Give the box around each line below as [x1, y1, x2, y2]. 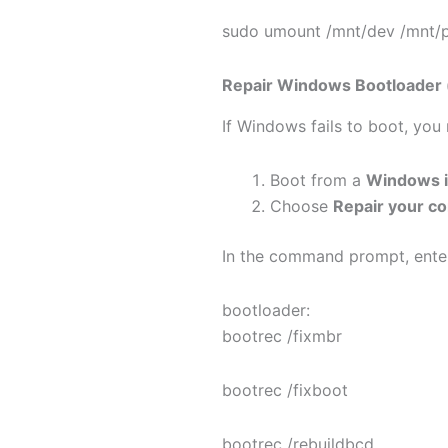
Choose [270, 196, 333, 217]
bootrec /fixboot [222, 380, 348, 401]
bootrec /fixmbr [222, 326, 342, 347]
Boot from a [270, 170, 366, 191]
